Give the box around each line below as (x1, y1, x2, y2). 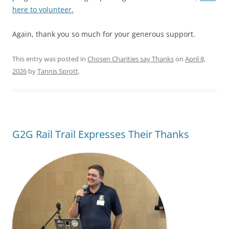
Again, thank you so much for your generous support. (12, 29, 195, 39)
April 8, (185, 54, 205, 63)
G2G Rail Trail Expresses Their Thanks (12, 127, 189, 141)
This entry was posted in (12, 54, 87, 63)
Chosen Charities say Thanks (87, 54, 174, 63)
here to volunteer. (12, 4, 74, 14)
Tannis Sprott (37, 66, 78, 76)
